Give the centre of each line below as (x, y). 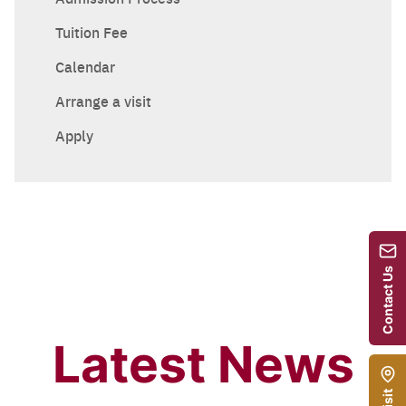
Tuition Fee (92, 33)
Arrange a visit (103, 101)
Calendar (85, 67)
